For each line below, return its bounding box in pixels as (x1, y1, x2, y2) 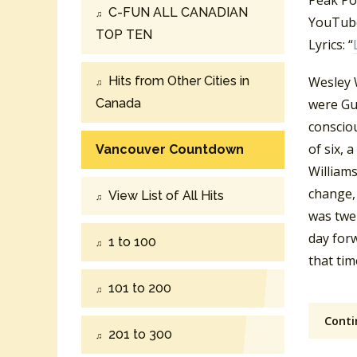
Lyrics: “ (308, 36, 353, 53)
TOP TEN (96, 26, 152, 42)
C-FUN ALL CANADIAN (108, 4, 248, 20)
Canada (96, 95, 141, 111)
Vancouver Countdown (96, 141, 244, 157)
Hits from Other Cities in (108, 73, 249, 88)
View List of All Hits (108, 187, 224, 203)
